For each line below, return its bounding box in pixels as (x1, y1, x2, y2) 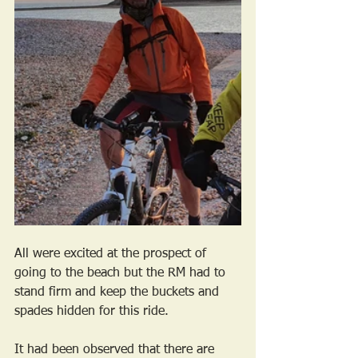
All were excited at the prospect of (14, 248, 210, 261)
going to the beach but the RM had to (14, 267, 229, 280)
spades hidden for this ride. (14, 305, 173, 319)
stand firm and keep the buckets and (14, 286, 223, 300)
